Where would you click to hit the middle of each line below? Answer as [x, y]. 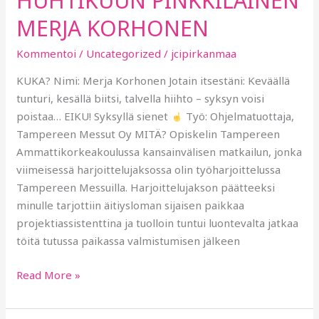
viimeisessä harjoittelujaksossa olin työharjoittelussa [149, 170]
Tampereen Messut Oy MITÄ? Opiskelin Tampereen [148, 134]
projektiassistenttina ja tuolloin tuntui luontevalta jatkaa [158, 223]
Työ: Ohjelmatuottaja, [239, 116]
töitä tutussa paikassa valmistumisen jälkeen [129, 241]
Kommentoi [47, 54]
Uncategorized [124, 54]
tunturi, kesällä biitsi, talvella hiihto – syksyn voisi [141, 99]
